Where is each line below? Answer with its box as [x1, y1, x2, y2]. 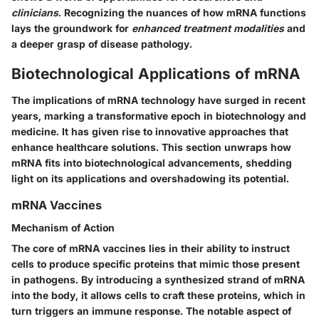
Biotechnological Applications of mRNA [11, 64, 300, 83]
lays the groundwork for [11, 21, 132, 34]
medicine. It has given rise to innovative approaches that [11, 125, 288, 138]
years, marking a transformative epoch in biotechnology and [11, 110, 306, 122]
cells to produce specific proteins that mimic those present [11, 258, 300, 271]
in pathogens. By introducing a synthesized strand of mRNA [11, 273, 305, 286]
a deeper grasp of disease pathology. [11, 37, 192, 50]
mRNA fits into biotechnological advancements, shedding [11, 157, 292, 169]
